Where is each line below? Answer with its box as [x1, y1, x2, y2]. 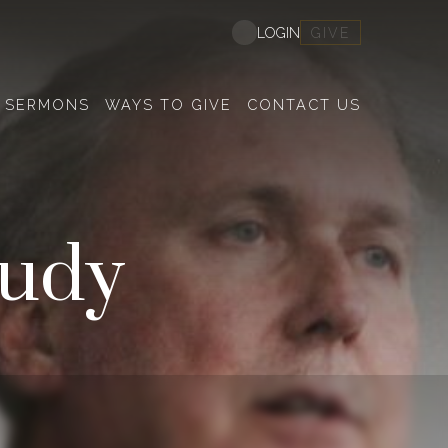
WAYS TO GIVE [105, 96, 232, 113]
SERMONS [5, 96, 90, 113]
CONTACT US [247, 96, 361, 113]
